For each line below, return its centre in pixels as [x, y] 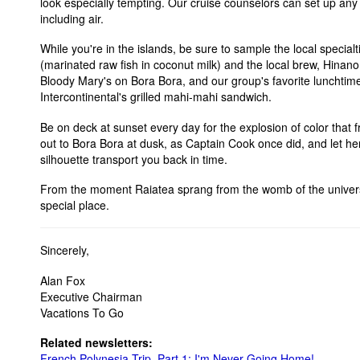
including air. [72, 18]
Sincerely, [65, 250]
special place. [75, 205]
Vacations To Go [82, 312]
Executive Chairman [91, 296]
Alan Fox [63, 280]
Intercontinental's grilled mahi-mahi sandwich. [156, 96]
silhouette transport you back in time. [134, 159]
